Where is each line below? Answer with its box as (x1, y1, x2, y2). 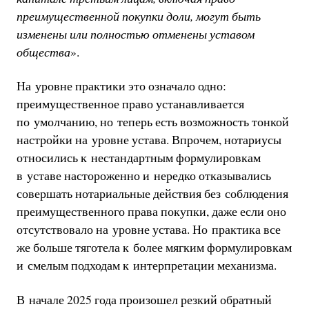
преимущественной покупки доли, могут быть (16, 7, 261, 24)
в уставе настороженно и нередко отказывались (16, 167, 271, 184)
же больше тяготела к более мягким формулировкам (16, 239, 292, 256)
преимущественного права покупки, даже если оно (16, 203, 286, 220)
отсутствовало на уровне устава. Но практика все (16, 221, 281, 238)
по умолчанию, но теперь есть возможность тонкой (16, 113, 289, 130)
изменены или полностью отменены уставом (16, 25, 255, 42)
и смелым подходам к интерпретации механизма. (16, 257, 277, 274)
